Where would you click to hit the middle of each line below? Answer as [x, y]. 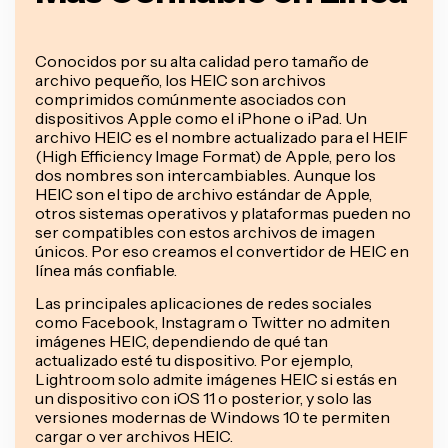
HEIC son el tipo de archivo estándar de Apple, [203, 193]
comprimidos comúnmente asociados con [190, 98]
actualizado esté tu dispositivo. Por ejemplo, [194, 359]
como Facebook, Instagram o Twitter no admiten [212, 321]
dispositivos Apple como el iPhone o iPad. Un [201, 117]
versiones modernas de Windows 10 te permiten [212, 416]
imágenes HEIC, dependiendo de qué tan [181, 340]
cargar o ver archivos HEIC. [134, 435]
